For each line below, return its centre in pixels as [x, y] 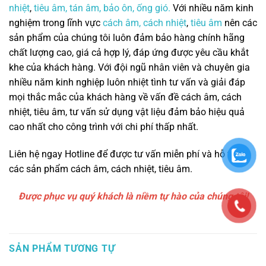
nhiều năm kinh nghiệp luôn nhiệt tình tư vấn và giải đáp [127, 83]
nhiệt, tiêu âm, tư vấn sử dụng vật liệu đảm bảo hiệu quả [127, 112]
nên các [240, 23]
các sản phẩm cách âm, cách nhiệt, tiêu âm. [101, 169]
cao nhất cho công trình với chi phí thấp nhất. [104, 127]
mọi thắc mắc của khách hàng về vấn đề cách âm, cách [125, 97]
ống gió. [153, 8]
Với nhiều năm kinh [212, 8]
